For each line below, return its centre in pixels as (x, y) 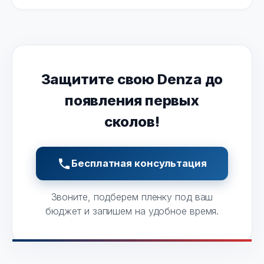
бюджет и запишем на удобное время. (132, 211)
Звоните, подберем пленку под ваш (132, 197)
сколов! (132, 122)
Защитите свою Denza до (132, 80)
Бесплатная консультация (139, 164)
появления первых (132, 101)
